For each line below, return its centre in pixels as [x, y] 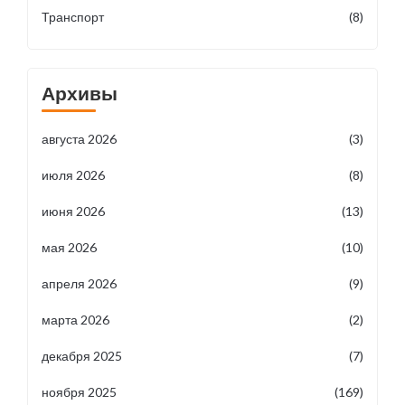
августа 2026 [79, 139]
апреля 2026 [79, 283]
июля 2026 [73, 175]
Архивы [80, 93]
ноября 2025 [79, 392]
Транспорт [73, 17]
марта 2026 [75, 320]
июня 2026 [73, 211]
